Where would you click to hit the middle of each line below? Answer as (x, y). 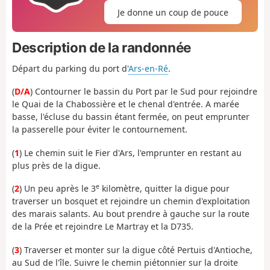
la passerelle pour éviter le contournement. (100, 130)
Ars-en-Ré (148, 68)
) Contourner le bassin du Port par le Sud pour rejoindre (144, 92)
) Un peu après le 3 (58, 189)
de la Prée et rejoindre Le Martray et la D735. (103, 227)
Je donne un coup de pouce (173, 12)
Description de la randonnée (102, 47)
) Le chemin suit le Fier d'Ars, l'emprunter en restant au (130, 152)
